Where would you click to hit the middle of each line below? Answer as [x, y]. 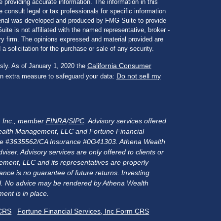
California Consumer [119, 65]
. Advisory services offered [125, 121]
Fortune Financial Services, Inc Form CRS [83, 211]
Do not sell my [138, 76]
